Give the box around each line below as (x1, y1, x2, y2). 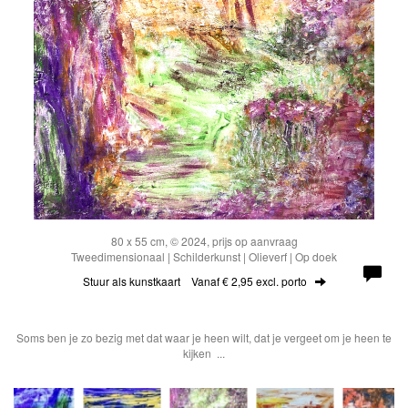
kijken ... (183, 345, 225, 361)
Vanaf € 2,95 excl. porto (190, 273, 307, 289)
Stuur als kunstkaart (82, 273, 191, 289)
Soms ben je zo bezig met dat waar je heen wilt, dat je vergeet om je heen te (16, 330, 392, 345)
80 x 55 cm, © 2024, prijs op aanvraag (110, 233, 298, 249)
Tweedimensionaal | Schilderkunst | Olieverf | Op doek (71, 249, 337, 264)
